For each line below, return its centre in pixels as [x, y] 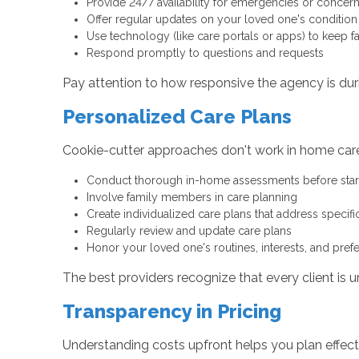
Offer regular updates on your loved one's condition [222, 20]
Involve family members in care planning [192, 198]
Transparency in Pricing [171, 312]
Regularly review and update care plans [189, 231]
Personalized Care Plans [177, 117]
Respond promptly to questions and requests [205, 53]
